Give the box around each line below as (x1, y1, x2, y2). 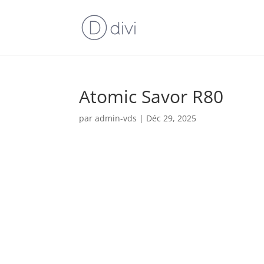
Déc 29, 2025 (146, 113, 197, 124)
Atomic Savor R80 (79, 84, 224, 108)
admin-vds (95, 113, 137, 124)
